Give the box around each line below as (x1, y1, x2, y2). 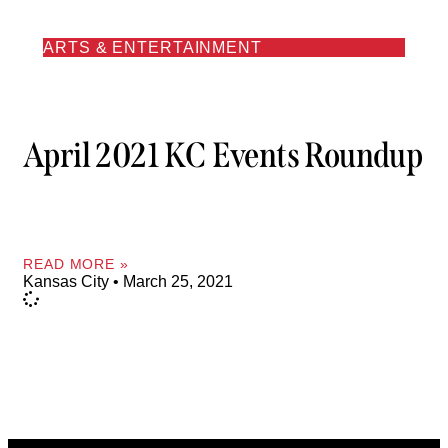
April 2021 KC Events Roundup (23, 134, 423, 177)
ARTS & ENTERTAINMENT (43, 38, 262, 56)
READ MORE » (23, 255, 129, 272)
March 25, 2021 (119, 272, 233, 290)
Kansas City (23, 272, 113, 290)
